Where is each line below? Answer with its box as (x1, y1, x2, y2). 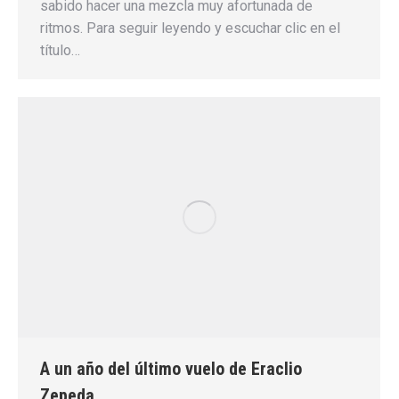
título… (40, 42, 80, 60)
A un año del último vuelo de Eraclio (40, 357, 302, 379)
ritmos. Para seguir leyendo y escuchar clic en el (40, 20, 340, 37)
